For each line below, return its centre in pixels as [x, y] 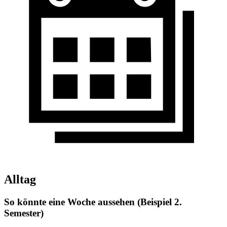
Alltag [20, 180]
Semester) [24, 213]
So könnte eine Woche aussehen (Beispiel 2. [93, 202]
